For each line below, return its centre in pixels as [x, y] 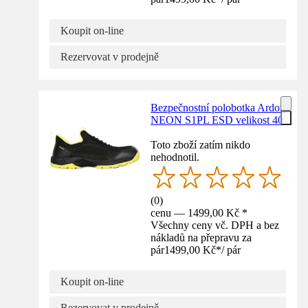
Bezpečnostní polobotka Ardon [218, 107]
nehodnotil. [175, 157]
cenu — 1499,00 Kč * [199, 212]
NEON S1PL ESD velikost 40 [217, 120]
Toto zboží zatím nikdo [201, 144]
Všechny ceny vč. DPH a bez [215, 225]
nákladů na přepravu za [201, 237]
